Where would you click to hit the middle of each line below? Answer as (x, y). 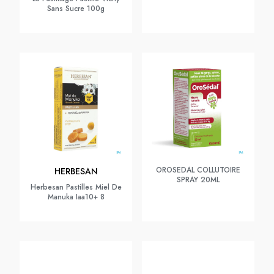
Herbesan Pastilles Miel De (76, 187)
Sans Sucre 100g (76, 9)
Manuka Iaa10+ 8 (76, 197)
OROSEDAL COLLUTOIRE (198, 170)
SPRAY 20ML (198, 180)
